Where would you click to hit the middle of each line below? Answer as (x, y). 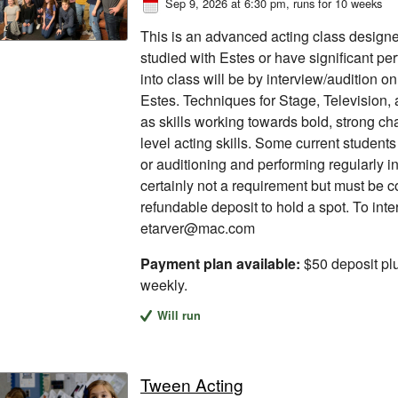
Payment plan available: (220, 263)
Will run (179, 315)
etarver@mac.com (198, 227)
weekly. (164, 284)
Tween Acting (192, 384)
